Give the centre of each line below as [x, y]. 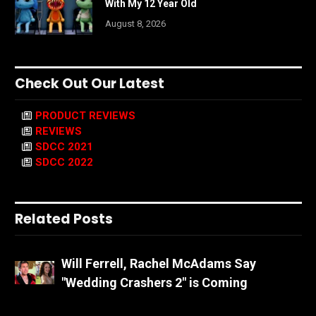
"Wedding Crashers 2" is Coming [155, 282]
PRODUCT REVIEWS [85, 115]
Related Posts [64, 219]
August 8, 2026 [135, 23]
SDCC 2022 [64, 162]
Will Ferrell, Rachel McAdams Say [159, 263]
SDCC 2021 [64, 146]
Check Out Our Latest [90, 83]
